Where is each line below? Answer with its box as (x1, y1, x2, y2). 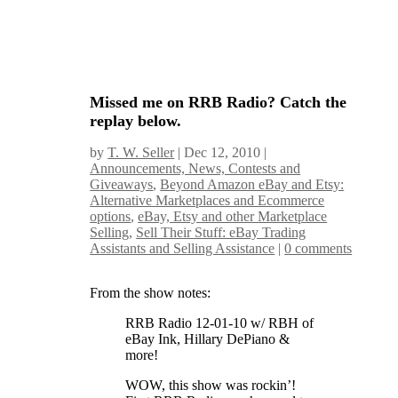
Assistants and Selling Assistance (90, 240, 275, 256)
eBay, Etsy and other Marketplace (138, 208, 328, 224)
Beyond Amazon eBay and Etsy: (160, 176, 345, 192)
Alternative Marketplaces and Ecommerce (90, 192, 325, 208)
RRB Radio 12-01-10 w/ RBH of (125, 314, 314, 330)
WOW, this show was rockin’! (125, 377, 297, 393)
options (90, 208, 131, 224)
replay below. (90, 111, 182, 130)
